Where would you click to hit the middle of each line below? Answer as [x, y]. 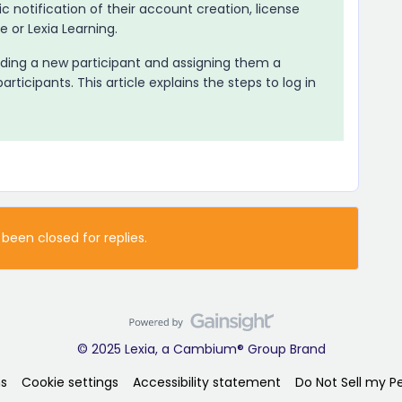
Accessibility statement [206, 382]
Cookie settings [70, 382]
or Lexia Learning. [63, 28]
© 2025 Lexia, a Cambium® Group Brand [201, 349]
